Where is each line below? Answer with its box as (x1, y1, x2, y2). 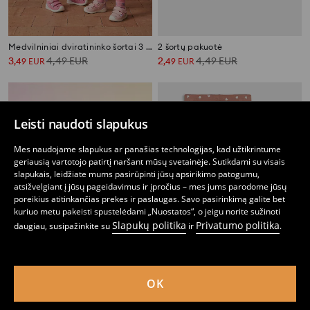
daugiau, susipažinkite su (14, 220, 112, 232)
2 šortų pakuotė (158, 42, 223, 53)
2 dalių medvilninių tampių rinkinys (158, 280, 302, 291)
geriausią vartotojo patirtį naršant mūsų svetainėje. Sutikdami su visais (14, 156, 285, 167)
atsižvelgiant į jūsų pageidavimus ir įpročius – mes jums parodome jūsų (14, 181, 286, 192)
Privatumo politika (196, 219, 280, 232)
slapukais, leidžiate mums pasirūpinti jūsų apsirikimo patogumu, (14, 168, 259, 180)
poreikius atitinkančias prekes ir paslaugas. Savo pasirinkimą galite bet (14, 193, 285, 205)
